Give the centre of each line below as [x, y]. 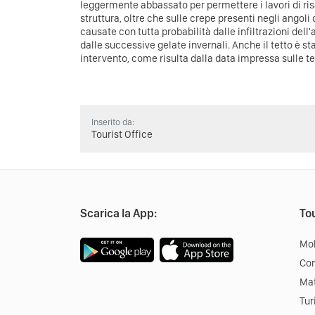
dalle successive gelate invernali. [156, 45]
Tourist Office [122, 134]
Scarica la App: [119, 213]
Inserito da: [113, 122]
